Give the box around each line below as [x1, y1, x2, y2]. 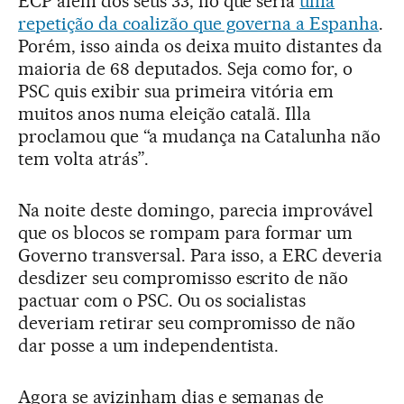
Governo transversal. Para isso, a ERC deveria [18, 243, 383, 266]
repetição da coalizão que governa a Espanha [18, 12, 380, 34]
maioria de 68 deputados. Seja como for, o [18, 57, 353, 79]
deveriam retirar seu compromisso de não [18, 311, 356, 334]
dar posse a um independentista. [18, 334, 280, 356]
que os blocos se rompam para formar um [18, 221, 353, 243]
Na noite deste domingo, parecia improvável [18, 198, 374, 221]
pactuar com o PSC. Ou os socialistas [18, 289, 307, 311]
